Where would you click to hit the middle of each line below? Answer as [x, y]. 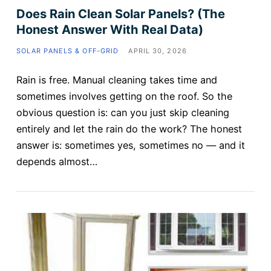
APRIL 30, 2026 [158, 51]
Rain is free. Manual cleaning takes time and [116, 80]
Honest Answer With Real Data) [109, 30]
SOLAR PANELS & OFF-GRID [67, 51]
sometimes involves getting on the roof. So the [124, 96]
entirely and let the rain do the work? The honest [129, 129]
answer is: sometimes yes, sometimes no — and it [130, 145]
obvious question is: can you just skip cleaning [122, 113]
